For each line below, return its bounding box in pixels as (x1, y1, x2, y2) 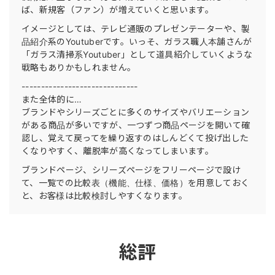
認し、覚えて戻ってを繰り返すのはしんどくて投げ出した (21, 133, 249, 143)
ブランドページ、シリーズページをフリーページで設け (21, 165, 241, 175)
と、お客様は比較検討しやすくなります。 (21, 190, 188, 201)
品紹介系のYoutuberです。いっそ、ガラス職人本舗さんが (21, 36, 252, 47)
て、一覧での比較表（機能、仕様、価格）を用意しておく (21, 177, 250, 188)
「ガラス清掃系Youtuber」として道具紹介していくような (21, 49, 253, 60)
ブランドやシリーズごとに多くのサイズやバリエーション (21, 107, 250, 117)
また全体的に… (21, 94, 82, 104)
